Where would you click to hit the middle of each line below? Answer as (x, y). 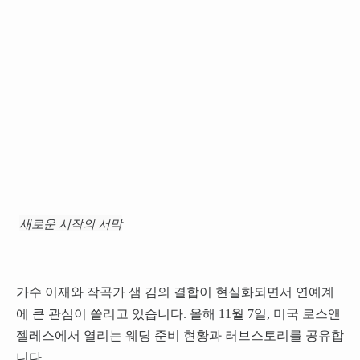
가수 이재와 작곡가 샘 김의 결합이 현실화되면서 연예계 (175, 292)
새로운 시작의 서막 (70, 223)
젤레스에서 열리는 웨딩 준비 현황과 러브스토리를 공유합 (180, 336)
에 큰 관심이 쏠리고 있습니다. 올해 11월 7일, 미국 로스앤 (178, 314)
